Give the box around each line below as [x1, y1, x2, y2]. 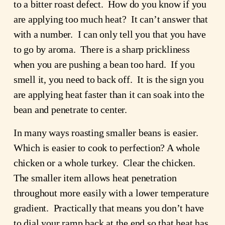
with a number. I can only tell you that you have [13, 29, 206, 40]
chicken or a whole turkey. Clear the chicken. [13, 157, 195, 169]
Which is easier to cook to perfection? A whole [13, 142, 200, 154]
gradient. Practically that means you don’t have [13, 202, 204, 214]
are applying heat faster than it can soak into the [13, 89, 204, 100]
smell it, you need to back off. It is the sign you [13, 74, 204, 85]
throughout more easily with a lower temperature [13, 187, 209, 199]
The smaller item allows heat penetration [13, 172, 177, 184]
